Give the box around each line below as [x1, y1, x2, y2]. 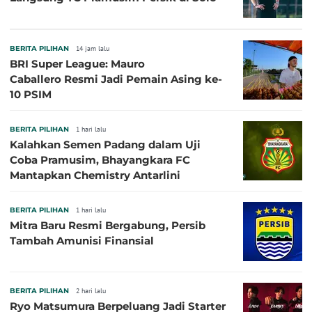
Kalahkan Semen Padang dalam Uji [10, 137, 201, 151]
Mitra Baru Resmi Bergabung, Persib [10, 218, 205, 232]
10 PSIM [10, 87, 52, 101]
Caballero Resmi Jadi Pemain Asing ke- [10, 72, 222, 86]
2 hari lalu [76, 286, 106, 295]
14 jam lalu [76, 43, 109, 53]
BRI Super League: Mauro [10, 56, 145, 70]
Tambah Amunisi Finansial [10, 233, 154, 247]
